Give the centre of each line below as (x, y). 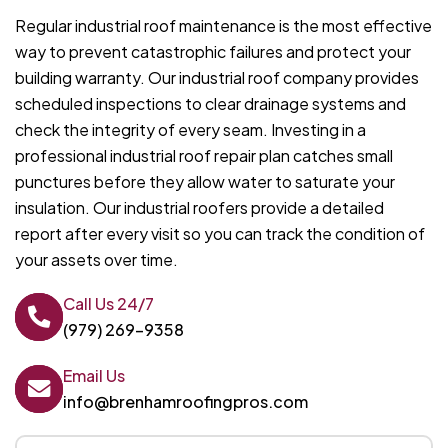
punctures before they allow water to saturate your (205, 182)
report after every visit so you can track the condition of (220, 234)
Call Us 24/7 (108, 304)
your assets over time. (96, 260)
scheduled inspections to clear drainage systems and (210, 104)
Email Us (94, 376)
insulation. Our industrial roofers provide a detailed (199, 208)
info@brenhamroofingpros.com (185, 402)
